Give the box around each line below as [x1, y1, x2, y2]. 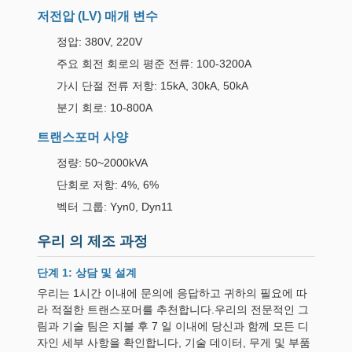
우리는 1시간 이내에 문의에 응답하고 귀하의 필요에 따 [37, 287, 307, 299]
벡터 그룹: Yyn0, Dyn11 [57, 200, 173, 213]
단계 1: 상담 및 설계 [37, 266, 137, 279]
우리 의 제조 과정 [37, 233, 148, 249]
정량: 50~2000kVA [57, 156, 148, 169]
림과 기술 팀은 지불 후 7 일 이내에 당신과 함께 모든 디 [37, 320, 309, 332]
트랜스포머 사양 [37, 130, 128, 144]
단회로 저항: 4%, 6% [57, 178, 159, 191]
